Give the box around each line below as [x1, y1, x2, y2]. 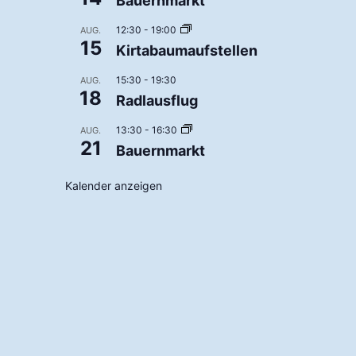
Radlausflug [116, 92, 198, 110]
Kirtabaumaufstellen [116, 42, 257, 60]
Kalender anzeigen [65, 179, 162, 193]
